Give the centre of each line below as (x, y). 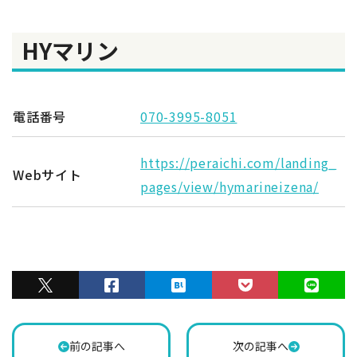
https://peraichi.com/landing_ (239, 163)
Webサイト (47, 175)
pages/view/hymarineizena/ (230, 187)
